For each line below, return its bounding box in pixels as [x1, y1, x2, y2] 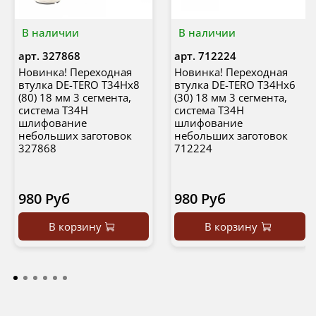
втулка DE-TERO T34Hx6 [174, 77, 296, 92]
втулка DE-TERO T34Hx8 [18, 77, 140, 92]
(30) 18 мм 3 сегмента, [174, 90, 287, 104]
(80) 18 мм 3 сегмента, [18, 90, 131, 104]
